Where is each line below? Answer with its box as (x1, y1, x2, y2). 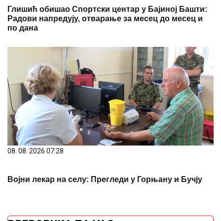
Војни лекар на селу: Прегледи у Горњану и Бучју (7, 175, 202, 184)
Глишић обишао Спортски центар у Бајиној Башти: (7, 4, 207, 13)
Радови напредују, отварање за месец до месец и (7, 14, 203, 23)
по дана (7, 23, 38, 32)
